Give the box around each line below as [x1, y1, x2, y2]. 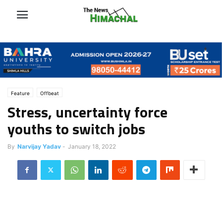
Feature [11, 90, 30, 96]
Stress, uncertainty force [7, 100, 167, 123]
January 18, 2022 [68, 142, 116, 150]
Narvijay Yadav [17, 142, 61, 150]
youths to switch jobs [7, 117, 145, 140]
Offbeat [40, 90, 59, 96]
